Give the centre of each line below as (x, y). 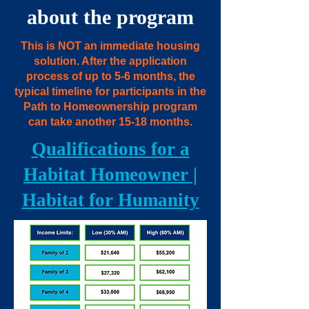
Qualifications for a (110, 149)
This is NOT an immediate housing (110, 46)
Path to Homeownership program (110, 106)
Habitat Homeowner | (110, 174)
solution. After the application (110, 61)
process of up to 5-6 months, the (110, 76)
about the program (110, 17)
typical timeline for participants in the (110, 91)
